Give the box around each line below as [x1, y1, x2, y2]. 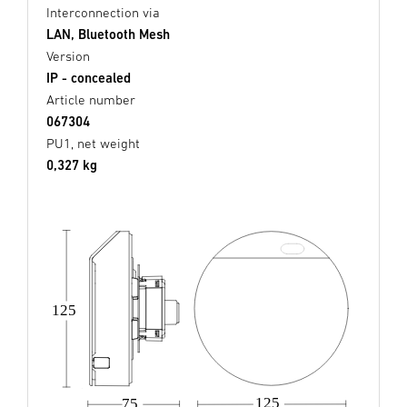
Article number [46, 92, 135, 108]
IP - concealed [46, 70, 131, 86]
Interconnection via [46, 5, 160, 21]
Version [46, 48, 90, 65]
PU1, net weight [46, 135, 140, 152]
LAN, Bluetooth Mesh [46, 26, 170, 43]
